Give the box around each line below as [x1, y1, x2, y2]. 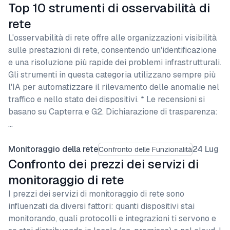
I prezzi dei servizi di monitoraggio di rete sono [8, 188, 184, 199]
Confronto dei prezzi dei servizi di [8, 156, 199, 172]
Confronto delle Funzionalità [99, 144, 192, 154]
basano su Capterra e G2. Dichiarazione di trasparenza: [8, 106, 218, 117]
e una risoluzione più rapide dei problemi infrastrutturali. [8, 57, 221, 68]
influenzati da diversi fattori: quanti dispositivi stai [8, 201, 195, 212]
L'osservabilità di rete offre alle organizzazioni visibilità [8, 32, 217, 43]
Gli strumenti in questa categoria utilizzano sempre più [8, 69, 216, 80]
